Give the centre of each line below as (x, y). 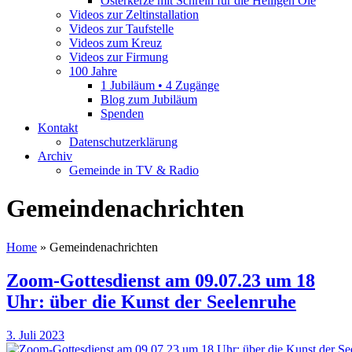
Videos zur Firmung (119, 57)
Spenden (122, 114)
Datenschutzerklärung (123, 142)
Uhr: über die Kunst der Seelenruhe (151, 301)
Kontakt (58, 128)
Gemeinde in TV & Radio (134, 170)
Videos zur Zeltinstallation (134, 15)
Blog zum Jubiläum (149, 99)
